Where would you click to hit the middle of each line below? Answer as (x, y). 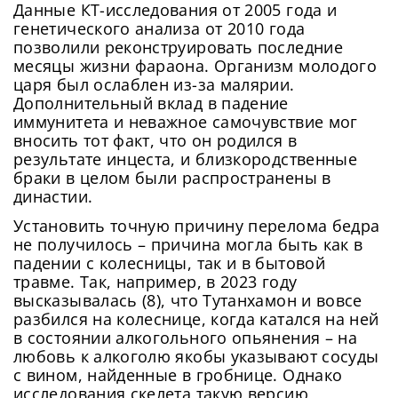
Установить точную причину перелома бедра (197, 225)
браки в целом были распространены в (172, 177)
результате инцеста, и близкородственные (186, 159)
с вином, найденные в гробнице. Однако (178, 374)
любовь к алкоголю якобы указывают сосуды (196, 356)
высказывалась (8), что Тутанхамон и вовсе (188, 300)
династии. (53, 196)
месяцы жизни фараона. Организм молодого (195, 65)
